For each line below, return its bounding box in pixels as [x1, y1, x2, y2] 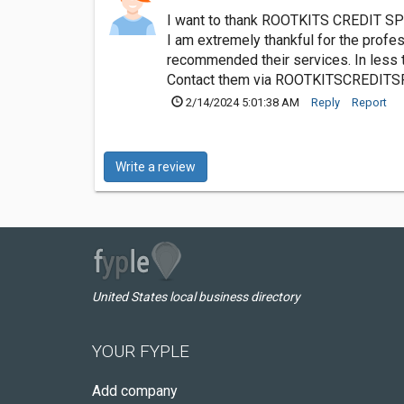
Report [352, 96, 387, 109]
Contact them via [167, 71, 275, 88]
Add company [92, 382, 178, 399]
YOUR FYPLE [92, 341, 189, 362]
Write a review [115, 160, 196, 174]
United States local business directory [92, 289, 300, 304]
